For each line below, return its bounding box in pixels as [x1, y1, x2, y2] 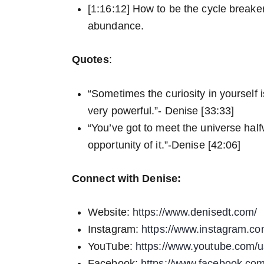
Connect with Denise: [72, 172, 181, 184]
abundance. [88, 20, 144, 32]
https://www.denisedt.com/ [132, 206, 258, 219]
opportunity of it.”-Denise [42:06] [88, 138, 241, 151]
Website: [88, 206, 133, 219]
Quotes [72, 54, 109, 66]
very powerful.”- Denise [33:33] [88, 104, 235, 117]
